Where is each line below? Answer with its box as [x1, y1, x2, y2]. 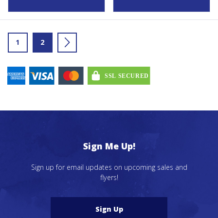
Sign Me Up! [83, 140, 135, 152]
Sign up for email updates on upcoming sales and [31, 163, 187, 172]
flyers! [100, 173, 118, 182]
